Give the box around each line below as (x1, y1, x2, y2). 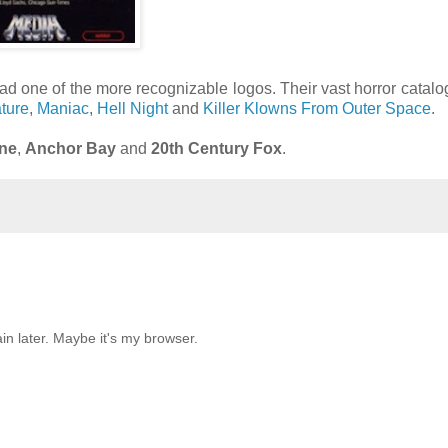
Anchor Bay (25, 140, 116, 158)
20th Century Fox (151, 140, 282, 158)
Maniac (37, 100, 89, 118)
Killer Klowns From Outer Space (203, 100, 431, 118)
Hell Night (97, 100, 168, 118)
